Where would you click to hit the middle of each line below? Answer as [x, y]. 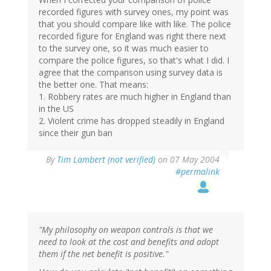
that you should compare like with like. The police [135, 24]
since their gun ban [76, 133]
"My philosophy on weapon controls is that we [126, 230]
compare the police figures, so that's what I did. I [134, 60]
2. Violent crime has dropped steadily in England [132, 121]
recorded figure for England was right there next [132, 36]
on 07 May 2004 [188, 160]
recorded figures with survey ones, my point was [134, 12]
